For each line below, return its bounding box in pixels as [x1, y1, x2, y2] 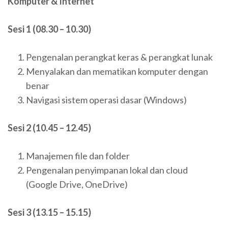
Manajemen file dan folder [26, 150, 130, 161]
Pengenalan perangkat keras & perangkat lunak [26, 51, 213, 63]
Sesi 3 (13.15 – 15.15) [8, 206, 91, 218]
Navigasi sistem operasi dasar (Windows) [26, 94, 187, 105]
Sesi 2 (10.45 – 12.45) [8, 122, 91, 133]
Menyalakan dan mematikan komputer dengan [26, 65, 208, 77]
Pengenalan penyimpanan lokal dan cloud [26, 164, 188, 176]
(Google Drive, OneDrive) [26, 178, 128, 190]
